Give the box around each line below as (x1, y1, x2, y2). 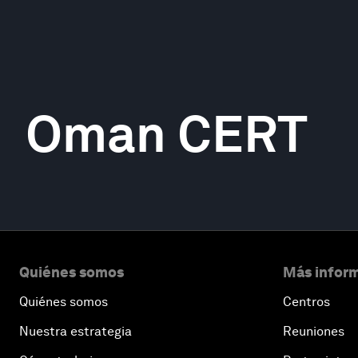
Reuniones (283, 324, 344, 339)
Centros (283, 294, 330, 309)
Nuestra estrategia (19, 324, 132, 339)
